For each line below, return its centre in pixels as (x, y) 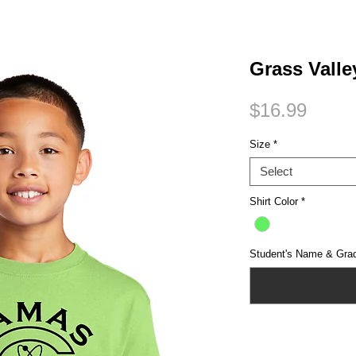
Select (276, 172)
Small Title (92, 37)
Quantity (269, 345)
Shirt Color (274, 202)
